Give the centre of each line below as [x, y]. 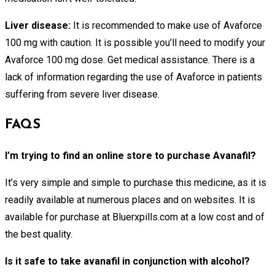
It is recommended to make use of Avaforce [168, 25]
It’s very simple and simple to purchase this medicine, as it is [136, 182]
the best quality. [39, 234]
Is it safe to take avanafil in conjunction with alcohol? [127, 261]
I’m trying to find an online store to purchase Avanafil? [130, 155]
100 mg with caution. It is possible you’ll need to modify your [135, 42]
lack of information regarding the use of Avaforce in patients [134, 77]
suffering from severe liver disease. [82, 94]
